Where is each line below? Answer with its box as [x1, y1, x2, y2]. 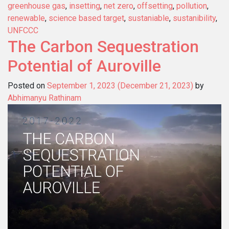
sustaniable [128, 13, 169, 23]
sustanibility [173, 13, 216, 23]
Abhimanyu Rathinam [8, 93, 81, 103]
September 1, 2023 [47, 80, 116, 90]
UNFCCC [8, 25, 38, 35]
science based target [49, 13, 124, 23]
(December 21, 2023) [116, 80, 195, 90]
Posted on [8, 80, 47, 90]
